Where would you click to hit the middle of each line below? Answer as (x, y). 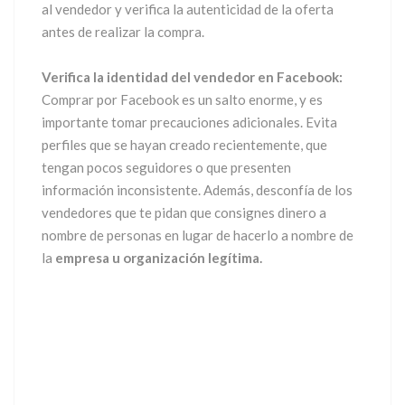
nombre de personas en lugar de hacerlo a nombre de (198, 235)
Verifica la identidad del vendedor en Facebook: (192, 76)
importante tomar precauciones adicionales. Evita (189, 122)
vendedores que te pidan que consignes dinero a (184, 212)
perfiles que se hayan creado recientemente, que (184, 144)
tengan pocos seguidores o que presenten (166, 167)
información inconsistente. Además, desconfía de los (197, 189)
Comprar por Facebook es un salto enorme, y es (182, 99)
